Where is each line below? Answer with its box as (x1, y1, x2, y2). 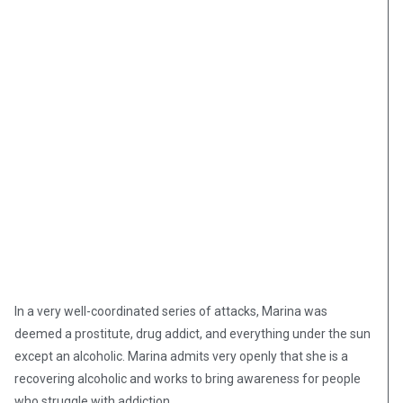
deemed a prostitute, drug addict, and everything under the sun (14, 327, 371, 342)
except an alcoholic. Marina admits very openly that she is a (14, 349, 348, 364)
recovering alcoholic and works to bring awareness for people (14, 372, 361, 387)
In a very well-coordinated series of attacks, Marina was (14, 304, 327, 319)
